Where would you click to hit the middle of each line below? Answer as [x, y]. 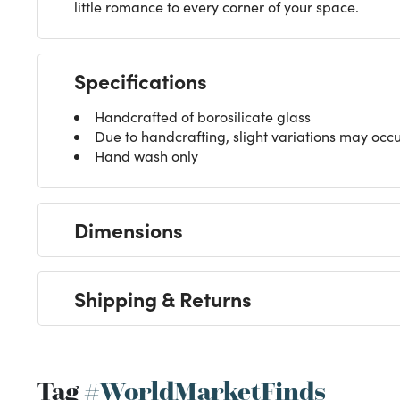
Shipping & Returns [163, 298]
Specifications [141, 80]
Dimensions [129, 229]
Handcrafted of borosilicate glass [203, 116]
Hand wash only [146, 155]
